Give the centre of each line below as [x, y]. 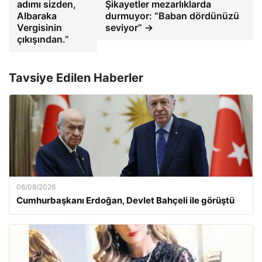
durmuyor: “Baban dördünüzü [173, 16]
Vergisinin [39, 28]
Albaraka [37, 16]
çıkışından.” [43, 39]
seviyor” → [130, 28]
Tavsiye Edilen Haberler [76, 78]
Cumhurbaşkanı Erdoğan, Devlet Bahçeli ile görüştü [125, 201]
